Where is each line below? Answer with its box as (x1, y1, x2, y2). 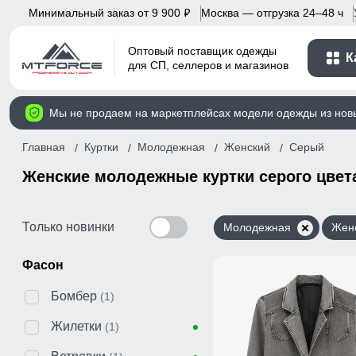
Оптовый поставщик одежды (128, 44, 277, 58)
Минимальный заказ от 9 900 (29, 6, 184, 19)
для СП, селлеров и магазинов (128, 59, 288, 72)
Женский (224, 140, 270, 153)
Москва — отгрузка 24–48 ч (201, 6, 343, 19)
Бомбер (51, 288, 97, 303)
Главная (22, 140, 65, 153)
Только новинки (22, 219, 114, 234)
